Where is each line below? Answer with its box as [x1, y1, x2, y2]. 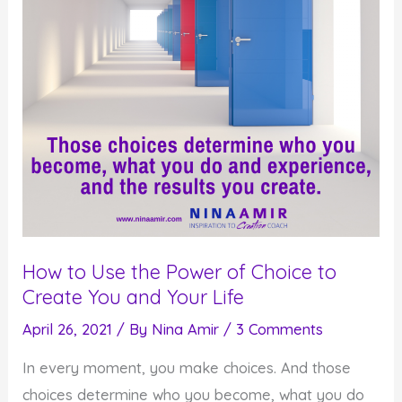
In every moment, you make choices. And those [22, 359, 352, 378]
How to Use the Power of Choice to [22, 258, 337, 284]
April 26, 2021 [22, 319, 118, 338]
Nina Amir [152, 319, 224, 338]
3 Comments [236, 319, 324, 338]
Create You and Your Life [22, 284, 245, 309]
